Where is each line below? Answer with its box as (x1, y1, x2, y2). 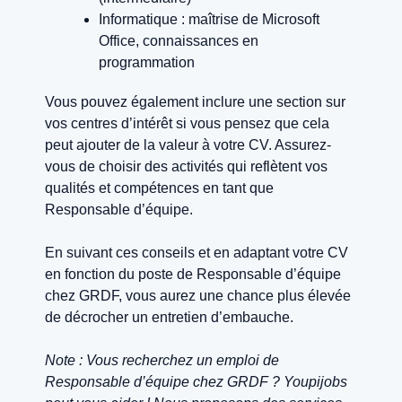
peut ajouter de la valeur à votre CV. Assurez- (45, 137, 331, 153)
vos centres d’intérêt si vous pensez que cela (45, 116, 329, 132)
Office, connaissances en (99, 33, 258, 49)
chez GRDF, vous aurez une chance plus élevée (45, 288, 351, 304)
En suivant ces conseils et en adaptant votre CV (45, 245, 348, 261)
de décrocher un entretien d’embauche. (45, 310, 293, 326)
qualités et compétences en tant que (45, 180, 274, 197)
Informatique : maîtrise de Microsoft (99, 12, 319, 28)
